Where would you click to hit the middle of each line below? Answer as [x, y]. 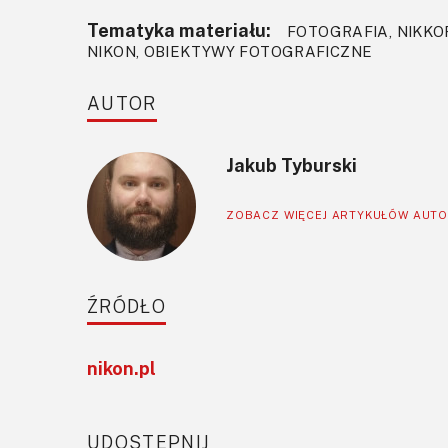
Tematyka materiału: [179, 30]
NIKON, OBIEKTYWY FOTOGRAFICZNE [230, 51]
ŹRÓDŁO [127, 306]
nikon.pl [121, 368]
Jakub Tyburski [291, 165]
